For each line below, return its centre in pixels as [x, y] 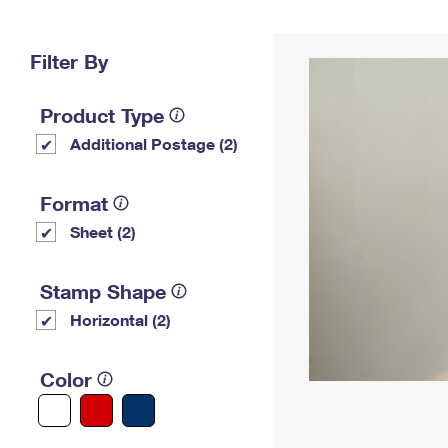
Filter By [69, 61]
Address [327, 42]
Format [74, 203]
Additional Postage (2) [154, 143]
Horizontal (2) [120, 319]
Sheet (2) [103, 231]
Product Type [102, 115]
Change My [327, 26]
